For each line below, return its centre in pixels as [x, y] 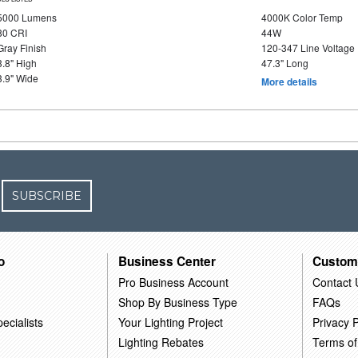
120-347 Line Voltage [308, 48]
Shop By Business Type [178, 302]
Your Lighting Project [171, 322]
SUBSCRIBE [47, 196]
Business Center [167, 261]
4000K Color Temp [302, 17]
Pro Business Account [174, 282]
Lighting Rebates [161, 342]
